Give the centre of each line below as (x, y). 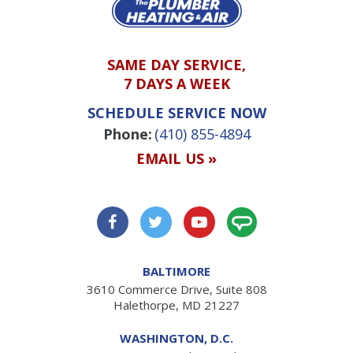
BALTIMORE (176, 271)
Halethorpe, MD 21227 (176, 305)
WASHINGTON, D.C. (176, 338)
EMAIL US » (176, 158)
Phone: (127, 134)
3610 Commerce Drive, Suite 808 (176, 289)
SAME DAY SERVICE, (176, 64)
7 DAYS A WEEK (176, 83)
